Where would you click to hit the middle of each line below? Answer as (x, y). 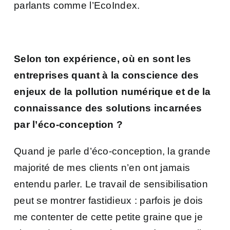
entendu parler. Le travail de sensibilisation (111, 184)
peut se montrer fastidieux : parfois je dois (109, 200)
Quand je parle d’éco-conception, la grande (112, 151)
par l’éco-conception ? (70, 124)
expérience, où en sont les (127, 59)
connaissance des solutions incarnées (108, 108)
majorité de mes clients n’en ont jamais (102, 167)
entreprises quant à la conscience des (107, 75)
